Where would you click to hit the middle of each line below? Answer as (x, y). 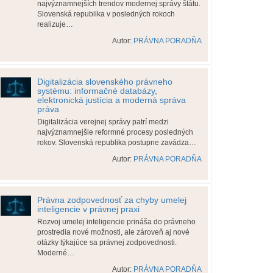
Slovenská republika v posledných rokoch (106, 14)
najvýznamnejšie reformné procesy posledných (115, 132)
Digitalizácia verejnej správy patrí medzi (103, 122)
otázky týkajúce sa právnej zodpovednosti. (107, 243)
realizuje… (55, 24)
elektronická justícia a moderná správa (112, 100)
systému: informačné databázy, (97, 91)
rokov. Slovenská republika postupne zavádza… (117, 143)
